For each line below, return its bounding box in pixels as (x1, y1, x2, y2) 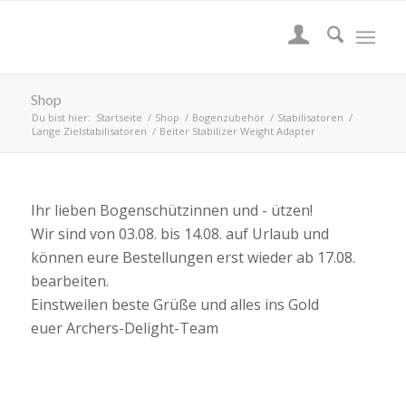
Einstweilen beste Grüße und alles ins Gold (30, 295, 319, 314)
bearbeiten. (30, 271, 109, 291)
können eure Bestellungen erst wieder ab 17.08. (30, 247, 355, 267)
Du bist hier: (31, 111, 91, 124)
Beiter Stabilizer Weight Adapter (159, 124, 315, 138)
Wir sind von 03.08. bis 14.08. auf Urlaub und (30, 224, 329, 244)
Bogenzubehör (191, 111, 265, 124)
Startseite (95, 111, 142, 124)
